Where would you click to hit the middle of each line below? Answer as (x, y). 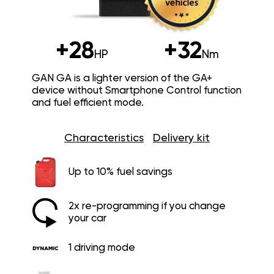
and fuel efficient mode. (87, 103)
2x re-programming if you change (147, 206)
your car (87, 218)
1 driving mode (102, 248)
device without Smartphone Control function (136, 91)
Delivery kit (181, 138)
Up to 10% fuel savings (120, 172)
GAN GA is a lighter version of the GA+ (122, 78)
